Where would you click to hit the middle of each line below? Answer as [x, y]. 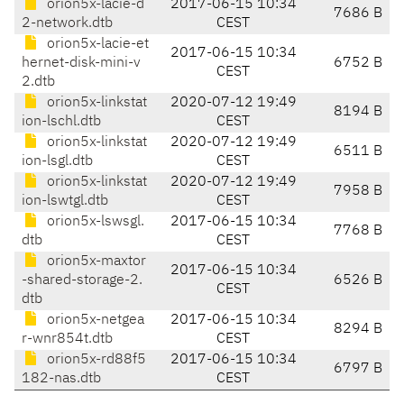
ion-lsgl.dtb [57, 162]
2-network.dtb [67, 24]
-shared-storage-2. [82, 281]
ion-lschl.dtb [61, 122]
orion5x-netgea [94, 321]
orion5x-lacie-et [96, 45]
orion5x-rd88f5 [95, 360]
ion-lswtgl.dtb [65, 202]
